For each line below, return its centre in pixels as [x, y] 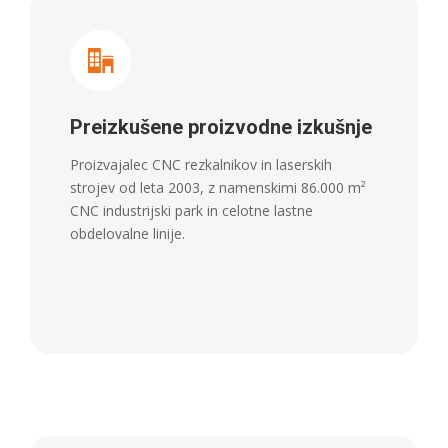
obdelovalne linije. [127, 234]
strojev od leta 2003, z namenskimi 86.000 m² [218, 188]
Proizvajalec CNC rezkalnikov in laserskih [201, 165]
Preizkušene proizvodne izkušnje [221, 127]
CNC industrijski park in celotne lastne [191, 211]
